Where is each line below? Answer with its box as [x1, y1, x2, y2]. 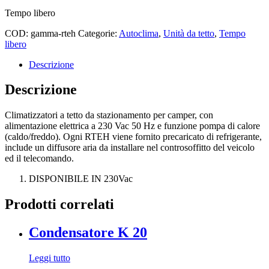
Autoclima [119, 28, 159, 38]
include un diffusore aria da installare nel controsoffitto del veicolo [5, 142, 255, 153]
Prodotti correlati [5, 196, 114, 213]
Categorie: [78, 28, 119, 38]
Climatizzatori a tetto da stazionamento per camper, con [5, 110, 213, 121]
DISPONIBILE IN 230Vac [29, 174, 133, 184]
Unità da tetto [163, 28, 214, 38]
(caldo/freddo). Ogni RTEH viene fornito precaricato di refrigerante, [5, 131, 262, 142]
